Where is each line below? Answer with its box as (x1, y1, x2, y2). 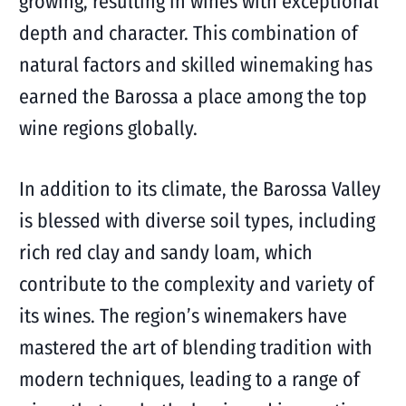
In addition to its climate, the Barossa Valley (18, 177, 381, 201)
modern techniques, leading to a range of (18, 367, 360, 391)
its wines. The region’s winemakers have (18, 304, 347, 328)
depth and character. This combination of (18, 21, 358, 45)
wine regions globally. (18, 116, 198, 140)
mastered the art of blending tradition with (18, 335, 372, 360)
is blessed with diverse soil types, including (18, 208, 375, 233)
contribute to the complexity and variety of (18, 272, 374, 296)
